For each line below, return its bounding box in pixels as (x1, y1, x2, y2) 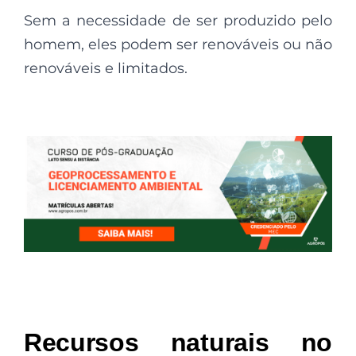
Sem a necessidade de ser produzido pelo (24, 12, 332, 29)
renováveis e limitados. (24, 60, 188, 77)
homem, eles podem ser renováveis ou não (24, 36, 332, 53)
